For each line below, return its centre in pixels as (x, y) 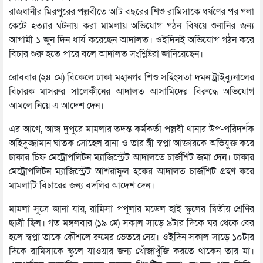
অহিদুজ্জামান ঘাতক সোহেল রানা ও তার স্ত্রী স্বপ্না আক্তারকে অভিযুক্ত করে (131, 143)
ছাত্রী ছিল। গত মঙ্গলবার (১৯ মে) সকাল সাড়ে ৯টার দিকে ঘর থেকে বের (131, 223)
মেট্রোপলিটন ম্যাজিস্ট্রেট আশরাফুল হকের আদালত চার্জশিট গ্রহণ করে (131, 171)
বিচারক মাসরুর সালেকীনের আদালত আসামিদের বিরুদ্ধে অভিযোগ (131, 91)
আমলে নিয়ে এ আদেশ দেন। (56, 105)
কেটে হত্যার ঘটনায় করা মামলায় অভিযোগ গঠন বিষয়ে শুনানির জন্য (131, 26)
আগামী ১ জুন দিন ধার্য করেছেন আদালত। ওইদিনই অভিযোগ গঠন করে (131, 40)
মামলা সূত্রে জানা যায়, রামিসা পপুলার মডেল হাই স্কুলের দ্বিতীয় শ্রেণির (131, 209)
